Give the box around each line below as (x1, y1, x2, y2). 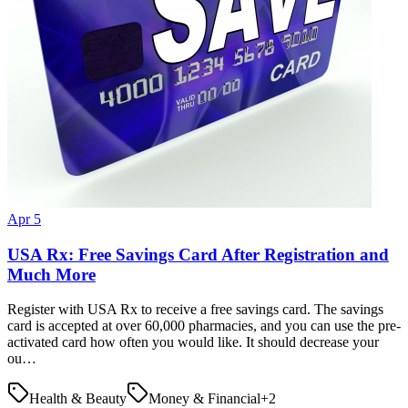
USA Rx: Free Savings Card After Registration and (7, 244, 389, 264)
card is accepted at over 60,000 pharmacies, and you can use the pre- (7, 318, 401, 334)
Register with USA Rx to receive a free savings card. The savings (7, 301, 383, 318)
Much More (7, 264, 96, 284)
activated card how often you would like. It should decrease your (7, 334, 379, 351)
